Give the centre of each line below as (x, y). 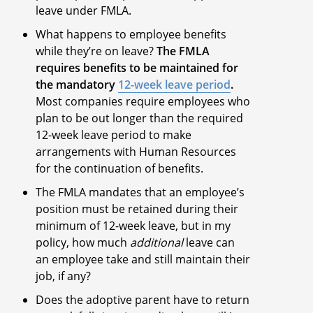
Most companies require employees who (143, 102)
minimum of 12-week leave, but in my (133, 226)
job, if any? (64, 276)
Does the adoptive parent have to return (143, 300)
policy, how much (83, 243)
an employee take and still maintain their (143, 260)
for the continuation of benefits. (120, 169)
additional (157, 243)
